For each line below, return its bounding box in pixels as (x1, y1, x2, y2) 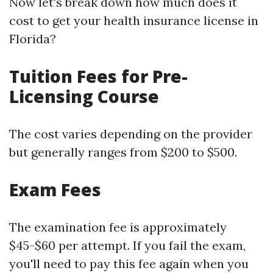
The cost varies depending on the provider (9, 126, 252, 141)
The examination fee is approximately (9, 219, 227, 235)
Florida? (9, 31, 56, 46)
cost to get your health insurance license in (9, 13, 258, 28)
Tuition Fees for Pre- (9, 65, 188, 88)
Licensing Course (9, 85, 159, 108)
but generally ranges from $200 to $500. (9, 144, 237, 160)
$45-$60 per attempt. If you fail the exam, (9, 238, 246, 253)
